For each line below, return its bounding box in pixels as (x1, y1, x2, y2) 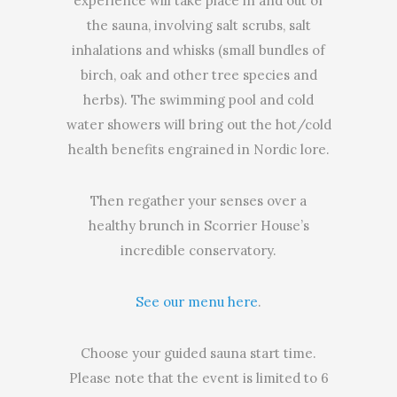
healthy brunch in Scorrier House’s (88, 217, 309, 234)
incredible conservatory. (121, 242, 276, 259)
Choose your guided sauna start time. (81, 345, 316, 362)
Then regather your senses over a (90, 192, 307, 209)
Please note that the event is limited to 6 (68, 370, 329, 386)
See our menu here (136, 293, 258, 310)
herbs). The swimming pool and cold (83, 91, 314, 108)
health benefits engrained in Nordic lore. (67, 141, 330, 158)
